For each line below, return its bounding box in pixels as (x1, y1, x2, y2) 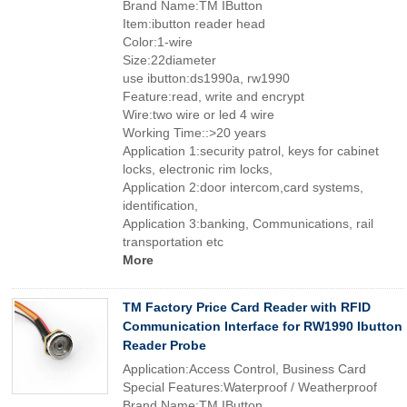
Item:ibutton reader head (123, 16, 265, 31)
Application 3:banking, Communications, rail (123, 216, 373, 231)
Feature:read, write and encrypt (123, 89, 304, 104)
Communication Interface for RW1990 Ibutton (123, 319, 402, 333)
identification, (123, 198, 198, 213)
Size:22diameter (123, 53, 216, 67)
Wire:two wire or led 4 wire (123, 107, 274, 122)
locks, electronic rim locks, (123, 162, 273, 176)
